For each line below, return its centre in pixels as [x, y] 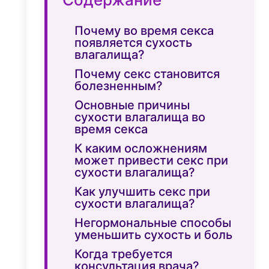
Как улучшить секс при [142, 192]
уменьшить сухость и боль [153, 235]
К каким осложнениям [141, 149]
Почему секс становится [147, 74]
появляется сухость [133, 43]
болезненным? [119, 86]
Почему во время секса [144, 31]
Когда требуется [123, 254]
